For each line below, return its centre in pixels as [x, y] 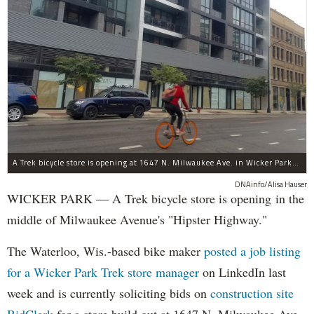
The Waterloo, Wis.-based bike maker [104, 251]
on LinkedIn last [244, 272]
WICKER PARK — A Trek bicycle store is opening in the [156, 198]
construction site [252, 293]
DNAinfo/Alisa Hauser [271, 184]
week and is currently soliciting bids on [109, 293]
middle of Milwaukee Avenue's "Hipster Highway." [139, 219]
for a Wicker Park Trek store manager [105, 272]
